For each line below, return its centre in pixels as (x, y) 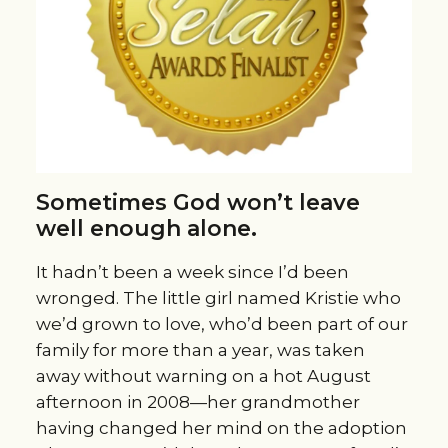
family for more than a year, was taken (200, 350)
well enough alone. (146, 229)
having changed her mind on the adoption (221, 428)
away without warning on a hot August (203, 376)
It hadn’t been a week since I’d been (192, 272)
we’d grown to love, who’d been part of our (221, 324)
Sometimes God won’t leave (197, 203)
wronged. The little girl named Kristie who (218, 298)
